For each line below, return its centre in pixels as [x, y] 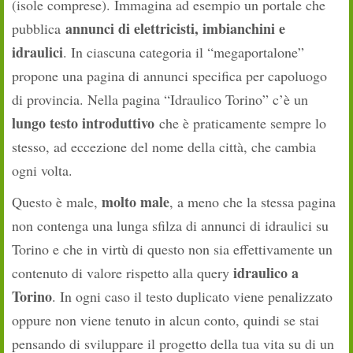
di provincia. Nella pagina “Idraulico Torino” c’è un [160, 100]
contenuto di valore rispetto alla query [123, 273]
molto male [136, 202]
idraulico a [266, 273]
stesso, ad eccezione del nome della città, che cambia [164, 147]
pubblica [39, 29]
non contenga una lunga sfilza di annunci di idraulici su [170, 226]
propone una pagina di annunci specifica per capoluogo [169, 76]
